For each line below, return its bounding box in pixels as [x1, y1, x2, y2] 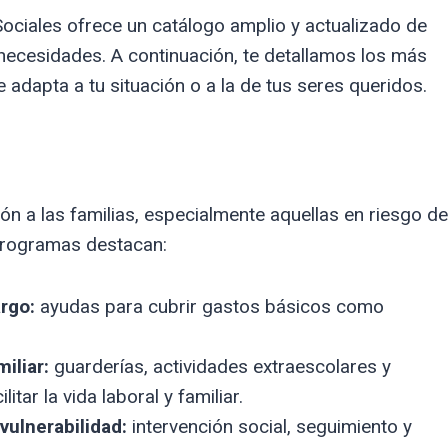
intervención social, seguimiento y [126, 414, 412, 438]
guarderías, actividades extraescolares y [48, 354, 391, 378]
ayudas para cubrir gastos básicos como [34, 294, 384, 318]
